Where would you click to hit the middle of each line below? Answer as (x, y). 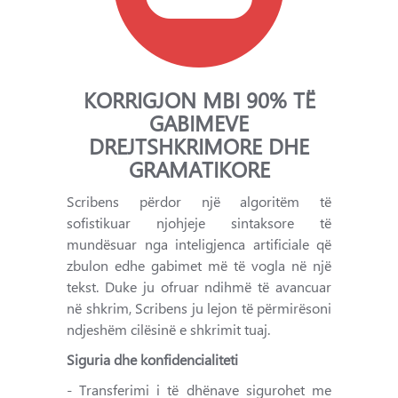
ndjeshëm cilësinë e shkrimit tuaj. (168, 329)
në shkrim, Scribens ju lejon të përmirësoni (199, 308)
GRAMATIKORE (199, 169)
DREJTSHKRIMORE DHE (199, 146)
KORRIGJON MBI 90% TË (199, 99)
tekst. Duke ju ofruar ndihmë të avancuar (199, 287)
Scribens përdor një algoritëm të (199, 201)
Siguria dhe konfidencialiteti (152, 359)
